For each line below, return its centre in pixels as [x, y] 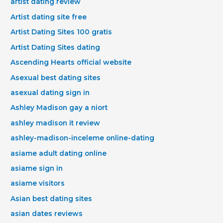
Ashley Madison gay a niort [59, 108]
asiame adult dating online [59, 153]
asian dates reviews [47, 214]
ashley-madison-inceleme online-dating [83, 138]
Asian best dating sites [52, 198]
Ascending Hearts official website [71, 62]
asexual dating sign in [50, 92]
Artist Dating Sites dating [56, 47]
